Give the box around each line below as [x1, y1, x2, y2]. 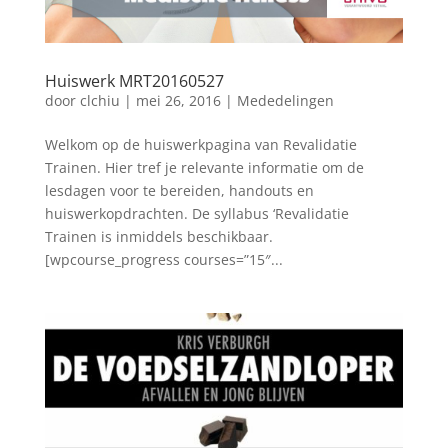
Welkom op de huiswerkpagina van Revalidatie [44, 135, 357, 155]
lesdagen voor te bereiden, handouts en [44, 181, 314, 201]
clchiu [79, 91, 120, 111]
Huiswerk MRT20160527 [44, 70, 224, 93]
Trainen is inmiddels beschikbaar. [44, 227, 281, 247]
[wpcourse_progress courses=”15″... [44, 250, 283, 270]
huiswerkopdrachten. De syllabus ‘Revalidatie [44, 204, 349, 224]
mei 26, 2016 [135, 91, 221, 111]
